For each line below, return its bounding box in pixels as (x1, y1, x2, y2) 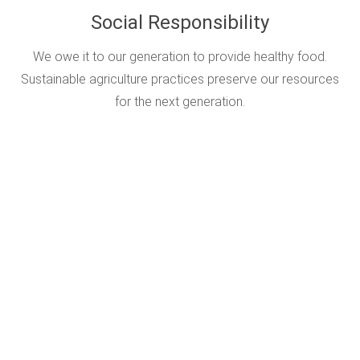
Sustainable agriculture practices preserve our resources (21, 72, 339, 88)
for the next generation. (115, 94, 245, 110)
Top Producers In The (12, 294, 348, 337)
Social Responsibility (91, 11, 269, 35)
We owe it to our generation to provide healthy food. (33, 49, 327, 65)
